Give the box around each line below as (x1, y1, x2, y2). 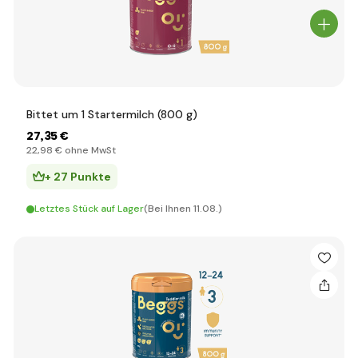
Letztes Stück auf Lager (34, 202, 144, 215)
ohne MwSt (62, 144, 116, 157)
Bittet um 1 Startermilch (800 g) (26, 107, 197, 121)
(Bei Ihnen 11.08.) (144, 202, 222, 215)
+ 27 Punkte (45, 169, 111, 184)
